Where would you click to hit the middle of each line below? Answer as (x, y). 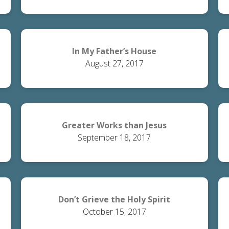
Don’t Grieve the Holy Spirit (114, 199)
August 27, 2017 (114, 63)
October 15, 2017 (114, 212)
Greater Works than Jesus (114, 125)
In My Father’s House (114, 51)
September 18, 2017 (114, 138)
